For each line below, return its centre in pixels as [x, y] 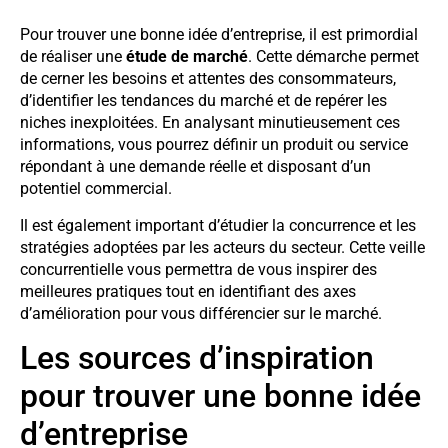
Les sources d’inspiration [197, 357]
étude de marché [187, 57]
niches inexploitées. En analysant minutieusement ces [210, 123]
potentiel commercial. [96, 189]
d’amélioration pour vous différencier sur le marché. [201, 313]
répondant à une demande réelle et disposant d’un [195, 167]
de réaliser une [73, 57]
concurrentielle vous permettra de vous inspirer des [198, 269]
